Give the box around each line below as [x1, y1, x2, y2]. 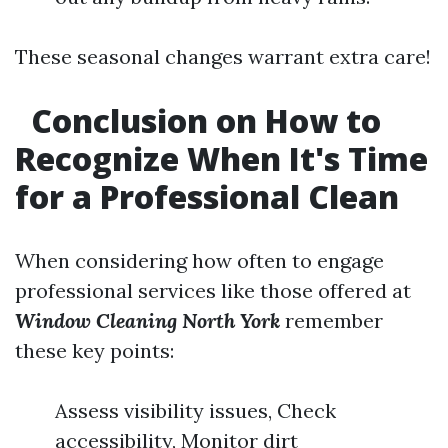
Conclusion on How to [23, 99, 381, 142]
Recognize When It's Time [15, 137, 428, 180]
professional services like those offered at [15, 278, 411, 303]
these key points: [15, 338, 174, 363]
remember [280, 308, 383, 333]
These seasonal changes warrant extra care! [15, 44, 431, 69]
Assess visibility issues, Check [55, 398, 336, 423]
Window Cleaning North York [15, 308, 280, 333]
